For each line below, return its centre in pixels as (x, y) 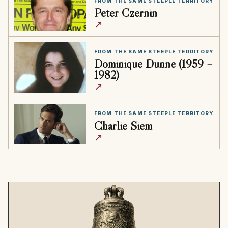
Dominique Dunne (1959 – (153, 63)
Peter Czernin (125, 13)
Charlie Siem (123, 125)
